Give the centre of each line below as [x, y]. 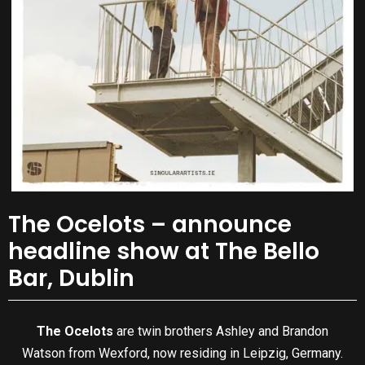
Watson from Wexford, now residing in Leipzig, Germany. [182, 353]
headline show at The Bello [164, 252]
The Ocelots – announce [150, 225]
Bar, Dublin [71, 279]
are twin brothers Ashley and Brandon [222, 331]
